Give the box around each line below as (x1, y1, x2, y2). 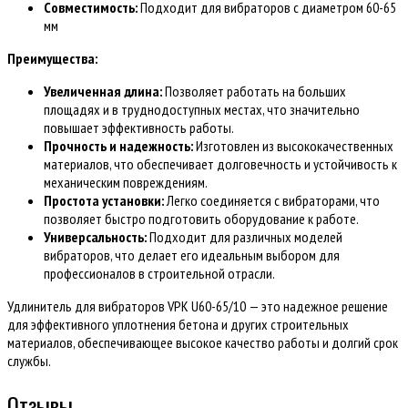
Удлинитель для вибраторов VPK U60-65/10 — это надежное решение (7, 296, 388, 315)
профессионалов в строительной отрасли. (44, 263, 275, 282)
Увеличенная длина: (44, 81, 162, 100)
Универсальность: (44, 227, 147, 246)
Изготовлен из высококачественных (193, 136, 393, 155)
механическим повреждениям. (44, 172, 208, 191)
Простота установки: (44, 190, 164, 209)
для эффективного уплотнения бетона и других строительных (7, 314, 349, 333)
